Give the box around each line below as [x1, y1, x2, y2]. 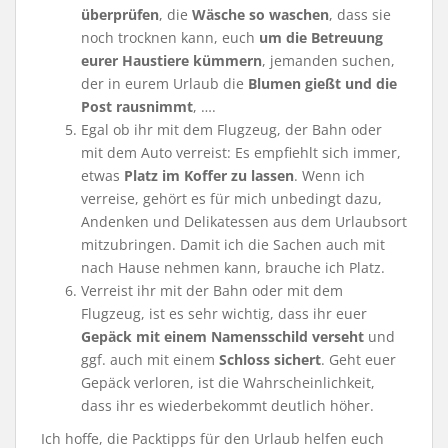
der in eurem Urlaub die [81, 73, 248, 93]
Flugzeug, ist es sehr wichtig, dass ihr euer [81, 303, 367, 323]
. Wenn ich [294, 165, 365, 185]
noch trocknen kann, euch [81, 27, 259, 47]
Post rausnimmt [81, 96, 193, 116]
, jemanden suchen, [262, 50, 395, 70]
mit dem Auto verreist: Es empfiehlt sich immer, [81, 142, 401, 162]
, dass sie [329, 4, 391, 24]
